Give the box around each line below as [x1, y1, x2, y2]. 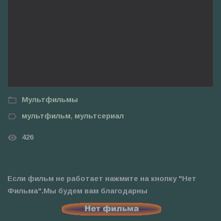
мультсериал [74, 111, 124, 120]
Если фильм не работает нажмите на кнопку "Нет [7, 174, 196, 183]
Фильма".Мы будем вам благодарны [7, 186, 147, 195]
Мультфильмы [22, 95, 78, 104]
